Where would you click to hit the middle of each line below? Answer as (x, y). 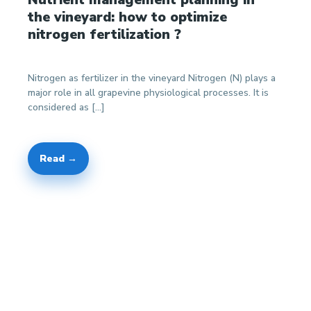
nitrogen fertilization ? (104, 34)
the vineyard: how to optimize (127, 17)
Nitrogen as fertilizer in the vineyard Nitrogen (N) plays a (152, 78)
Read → (58, 159)
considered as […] (66, 107)
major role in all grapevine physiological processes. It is (148, 93)
